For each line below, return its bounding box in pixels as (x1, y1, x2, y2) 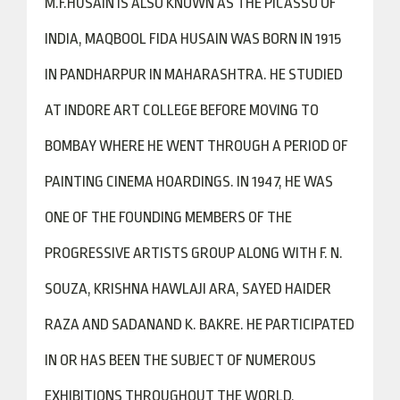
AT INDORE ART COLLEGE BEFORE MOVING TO (45, 102, 319, 119)
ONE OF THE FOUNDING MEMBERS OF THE (45, 209, 292, 226)
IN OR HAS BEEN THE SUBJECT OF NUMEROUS (45, 352, 316, 369)
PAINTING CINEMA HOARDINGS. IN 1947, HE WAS (45, 173, 333, 190)
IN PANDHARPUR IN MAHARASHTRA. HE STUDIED (45, 66, 343, 83)
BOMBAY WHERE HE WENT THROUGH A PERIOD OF (45, 137, 348, 154)
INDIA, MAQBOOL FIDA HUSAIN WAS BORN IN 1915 (45, 30, 341, 47)
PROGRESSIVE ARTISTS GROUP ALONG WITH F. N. (45, 245, 343, 262)
